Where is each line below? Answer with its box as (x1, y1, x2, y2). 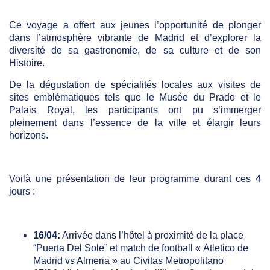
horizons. (9, 130, 48, 141)
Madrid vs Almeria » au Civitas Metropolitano (33, 256, 224, 266)
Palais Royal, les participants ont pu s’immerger (9, 105, 261, 116)
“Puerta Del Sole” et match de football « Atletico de (33, 243, 248, 254)
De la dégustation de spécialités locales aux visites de (9, 80, 261, 90)
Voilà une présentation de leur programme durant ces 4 (9, 174, 261, 184)
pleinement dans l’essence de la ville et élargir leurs (9, 118, 261, 128)
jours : (9, 186, 35, 197)
